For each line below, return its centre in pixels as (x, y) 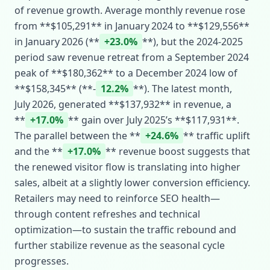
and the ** (39, 151)
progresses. (42, 261)
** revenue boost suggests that (178, 151)
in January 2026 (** (57, 42)
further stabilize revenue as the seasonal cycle (120, 245)
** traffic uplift (217, 136)
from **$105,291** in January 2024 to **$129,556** (132, 26)
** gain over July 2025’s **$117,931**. (154, 120)
